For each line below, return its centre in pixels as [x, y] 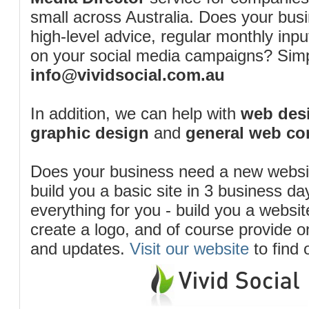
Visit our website [189, 249]
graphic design [90, 133]
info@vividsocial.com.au [128, 75]
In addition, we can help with [136, 113]
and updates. [80, 249]
